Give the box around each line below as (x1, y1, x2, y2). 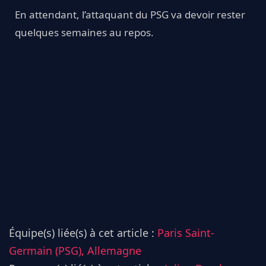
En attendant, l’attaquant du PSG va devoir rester (15, 7, 245, 21)
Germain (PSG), (9, 243, 87, 258)
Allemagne (87, 243, 141, 258)
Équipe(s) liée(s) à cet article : (9, 225, 157, 240)
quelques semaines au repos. (15, 25, 154, 39)
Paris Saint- (157, 225, 214, 240)
